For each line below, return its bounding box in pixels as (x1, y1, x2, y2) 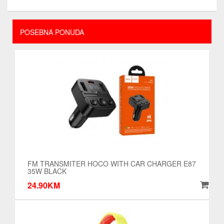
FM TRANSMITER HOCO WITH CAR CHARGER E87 (27, 158, 196, 168)
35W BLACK (27, 166, 66, 176)
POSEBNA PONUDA (20, 27, 84, 37)
